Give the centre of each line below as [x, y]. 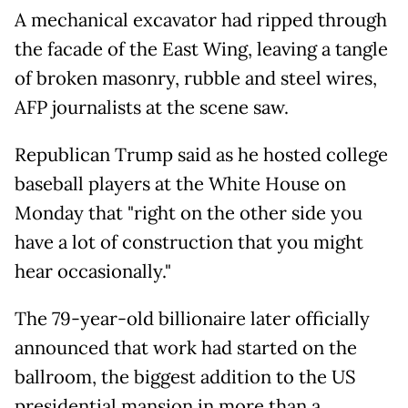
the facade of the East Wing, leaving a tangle [201, 49]
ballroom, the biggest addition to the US [185, 377]
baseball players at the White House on [180, 184]
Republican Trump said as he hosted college [201, 154]
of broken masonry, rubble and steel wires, [196, 78]
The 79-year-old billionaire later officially [192, 318]
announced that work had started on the [186, 347]
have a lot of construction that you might [189, 242]
